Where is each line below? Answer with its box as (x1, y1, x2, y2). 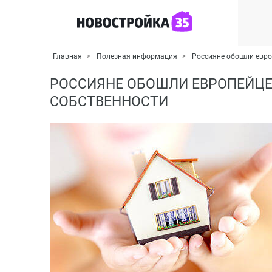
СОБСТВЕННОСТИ (50, 93, 168, 110)
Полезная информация (97, 52, 177, 61)
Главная (53, 52, 82, 61)
